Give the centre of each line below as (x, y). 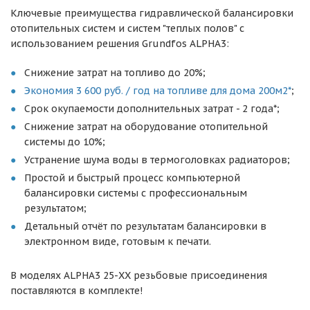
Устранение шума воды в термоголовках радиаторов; (157, 160)
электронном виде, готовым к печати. (118, 241)
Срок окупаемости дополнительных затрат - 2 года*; (152, 109)
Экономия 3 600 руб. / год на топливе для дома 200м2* (158, 91)
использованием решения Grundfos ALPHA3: (120, 44)
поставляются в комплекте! (76, 291)
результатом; (55, 208)
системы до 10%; (65, 142)
